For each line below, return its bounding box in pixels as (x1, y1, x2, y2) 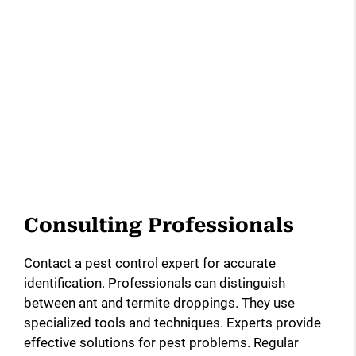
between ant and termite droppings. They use (24, 294, 295, 311)
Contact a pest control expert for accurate (24, 254, 276, 271)
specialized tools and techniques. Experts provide (24, 314, 321, 331)
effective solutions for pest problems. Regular (24, 334, 299, 350)
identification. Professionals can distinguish (24, 274, 285, 291)
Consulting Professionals (24, 213, 294, 237)
